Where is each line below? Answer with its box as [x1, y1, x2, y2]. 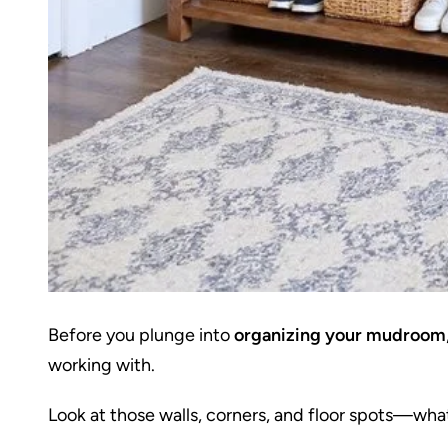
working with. [48, 353, 155, 376]
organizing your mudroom [234, 323, 446, 346]
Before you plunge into [48, 323, 234, 346]
